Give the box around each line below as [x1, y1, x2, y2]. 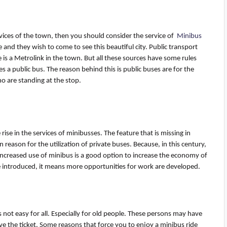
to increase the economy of [123, 152, 207, 160]
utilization [50, 141, 80, 149]
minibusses [66, 130, 100, 138]
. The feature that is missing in [100, 130, 191, 138]
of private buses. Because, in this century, [80, 141, 206, 149]
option [103, 152, 123, 160]
